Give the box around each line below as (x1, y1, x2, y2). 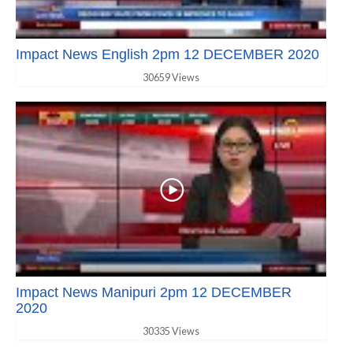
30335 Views (143, 325, 199, 337)
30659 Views (143, 72, 199, 84)
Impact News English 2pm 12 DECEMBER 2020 (16, 46, 319, 63)
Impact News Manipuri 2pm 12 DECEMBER (16, 284, 292, 300)
